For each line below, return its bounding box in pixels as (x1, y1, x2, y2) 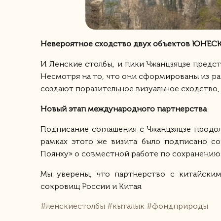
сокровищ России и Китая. (40, 182, 143, 191)
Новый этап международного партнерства (40, 104, 209, 113)
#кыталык (107, 201, 145, 211)
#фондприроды (147, 201, 208, 211)
